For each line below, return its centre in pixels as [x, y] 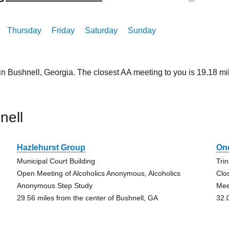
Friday [63, 30]
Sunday [142, 30]
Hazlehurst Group [51, 147]
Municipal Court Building [56, 161]
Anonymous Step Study [54, 186]
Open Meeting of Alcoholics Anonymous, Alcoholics [98, 173]
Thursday [25, 30]
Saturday [101, 30]
